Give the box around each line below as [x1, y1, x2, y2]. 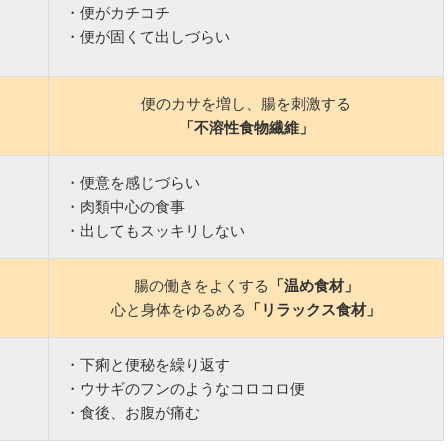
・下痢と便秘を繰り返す [64, 355, 230, 373]
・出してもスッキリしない [64, 221, 245, 239]
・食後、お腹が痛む [64, 403, 200, 421]
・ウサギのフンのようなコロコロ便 [64, 379, 305, 397]
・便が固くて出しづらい [64, 27, 230, 45]
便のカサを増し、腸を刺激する [141, 94, 351, 112]
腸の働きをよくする [133, 276, 269, 294]
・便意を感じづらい [64, 173, 200, 191]
